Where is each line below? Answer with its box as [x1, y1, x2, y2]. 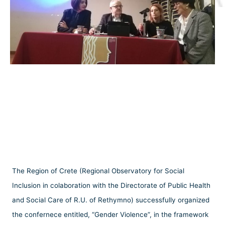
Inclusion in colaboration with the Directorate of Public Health [12, 181, 210, 190]
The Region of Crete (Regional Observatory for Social [12, 167, 184, 175]
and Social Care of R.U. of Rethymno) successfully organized [12, 196, 209, 204]
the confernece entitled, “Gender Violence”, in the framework [12, 210, 208, 219]
